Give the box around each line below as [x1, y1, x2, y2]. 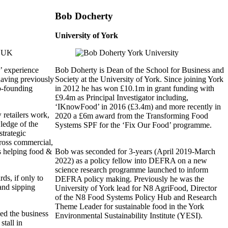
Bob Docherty [55, 10, 113, 21]
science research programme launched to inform [55, 165, 208, 175]
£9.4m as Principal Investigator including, [55, 93, 188, 102]
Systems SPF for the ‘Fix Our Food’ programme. [55, 121, 212, 130]
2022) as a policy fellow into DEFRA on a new [55, 156, 207, 165]
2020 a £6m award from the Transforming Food [55, 111, 208, 121]
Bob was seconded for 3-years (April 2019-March [55, 147, 215, 156]
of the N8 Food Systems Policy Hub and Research [55, 193, 217, 202]
